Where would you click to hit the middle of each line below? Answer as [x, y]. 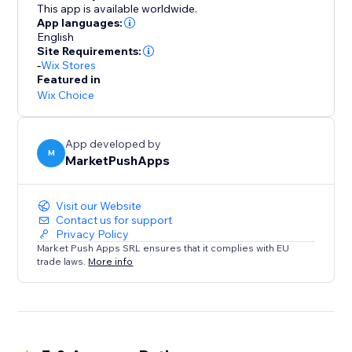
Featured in [69, 80]
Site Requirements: [90, 51]
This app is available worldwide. [117, 9]
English [56, 37]
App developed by [114, 144]
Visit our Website [99, 206]
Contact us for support [114, 220]
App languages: [80, 23]
